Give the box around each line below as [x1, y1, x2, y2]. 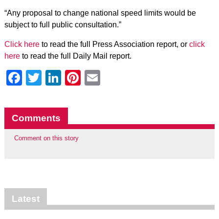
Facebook [22, 69, 91, 87]
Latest [11, 194, 40, 204]
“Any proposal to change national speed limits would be [4, 9, 196, 17]
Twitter [41, 69, 88, 87]
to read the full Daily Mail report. [20, 52, 131, 60]
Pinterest [80, 69, 143, 87]
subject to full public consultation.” [4, 21, 121, 29]
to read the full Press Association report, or [39, 40, 189, 48]
